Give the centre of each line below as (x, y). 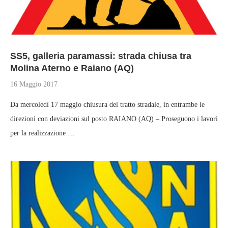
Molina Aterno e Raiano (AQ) (72, 68)
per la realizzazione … (42, 133)
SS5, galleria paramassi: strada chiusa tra (101, 56)
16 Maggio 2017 (34, 84)
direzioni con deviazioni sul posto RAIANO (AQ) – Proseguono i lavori (114, 119)
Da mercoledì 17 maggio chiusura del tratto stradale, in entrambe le (107, 105)
